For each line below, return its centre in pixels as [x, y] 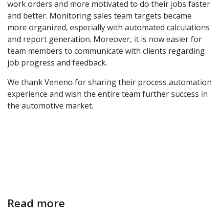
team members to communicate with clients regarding [106, 51]
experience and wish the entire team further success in [108, 94]
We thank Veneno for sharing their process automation [109, 82]
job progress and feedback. [57, 62]
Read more [36, 203]
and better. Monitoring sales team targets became [99, 15]
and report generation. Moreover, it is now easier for [105, 39]
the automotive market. [50, 105]
